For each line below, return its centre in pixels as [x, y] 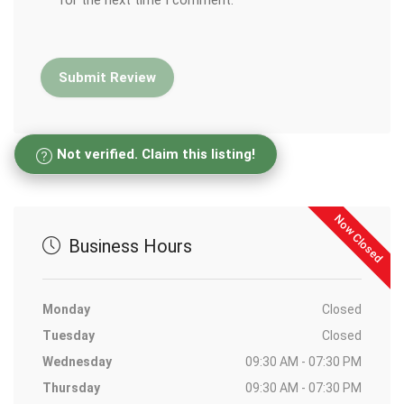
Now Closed [358, 239]
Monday [66, 310]
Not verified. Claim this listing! [156, 155]
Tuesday [69, 336]
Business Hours [128, 247]
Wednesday [77, 362]
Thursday [71, 388]
